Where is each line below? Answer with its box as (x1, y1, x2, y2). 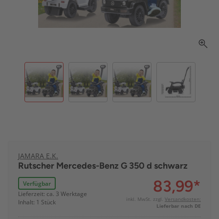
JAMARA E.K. (18, 151, 58, 161)
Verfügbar (23, 179, 51, 188)
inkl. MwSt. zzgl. (126, 196, 165, 203)
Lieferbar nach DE (156, 202, 201, 210)
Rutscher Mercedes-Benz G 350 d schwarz (18, 160, 188, 172)
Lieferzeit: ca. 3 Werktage (18, 190, 87, 198)
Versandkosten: (165, 196, 201, 203)
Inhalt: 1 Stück (18, 198, 56, 207)
